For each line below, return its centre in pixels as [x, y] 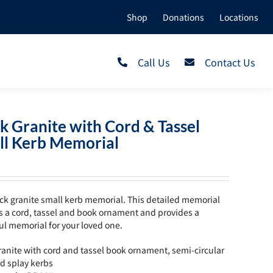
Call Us [153, 62]
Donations [183, 17]
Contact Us [230, 62]
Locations [239, 17]
